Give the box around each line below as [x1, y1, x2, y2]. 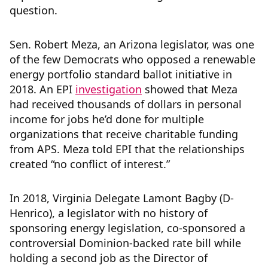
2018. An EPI [10, 82, 75, 97]
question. [10, 3, 57, 18]
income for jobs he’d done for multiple [10, 112, 204, 127]
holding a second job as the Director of [10, 251, 208, 266]
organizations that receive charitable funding [10, 127, 238, 142]
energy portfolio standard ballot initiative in [10, 67, 232, 82]
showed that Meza [142, 82, 237, 97]
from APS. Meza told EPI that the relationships [10, 142, 245, 157]
